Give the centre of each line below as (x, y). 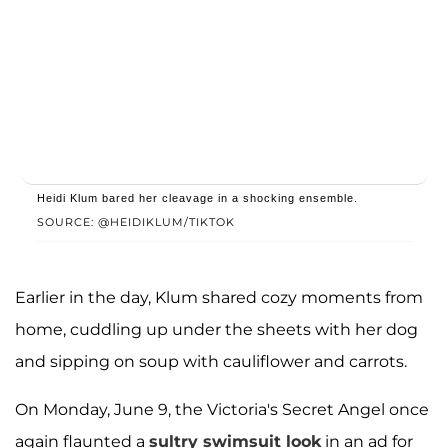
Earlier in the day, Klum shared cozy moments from (219, 298)
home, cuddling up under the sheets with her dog (216, 330)
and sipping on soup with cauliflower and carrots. (211, 362)
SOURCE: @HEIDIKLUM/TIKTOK (135, 222)
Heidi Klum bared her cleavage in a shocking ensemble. (197, 198)
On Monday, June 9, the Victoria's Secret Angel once (222, 410)
